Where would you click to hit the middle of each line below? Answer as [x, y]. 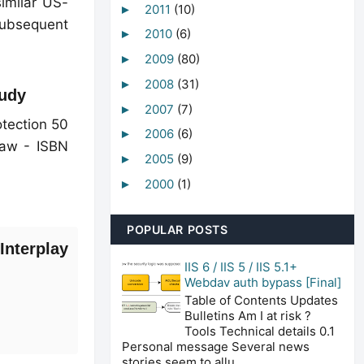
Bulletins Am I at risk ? [248, 315]
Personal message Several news [216, 346]
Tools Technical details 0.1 [260, 331]
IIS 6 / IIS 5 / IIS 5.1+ [241, 266]
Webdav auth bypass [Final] [263, 282]
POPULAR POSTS [178, 229]
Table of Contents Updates [261, 300]
